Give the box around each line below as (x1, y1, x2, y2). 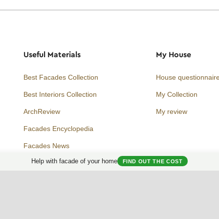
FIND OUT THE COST (122, 158, 183, 164)
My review (155, 107, 187, 115)
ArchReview (23, 107, 61, 115)
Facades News (23, 141, 70, 150)
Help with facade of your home (31, 157, 117, 165)
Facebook (131, 152, 161, 160)
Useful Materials (23, 49, 81, 60)
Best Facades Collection (23, 73, 99, 81)
